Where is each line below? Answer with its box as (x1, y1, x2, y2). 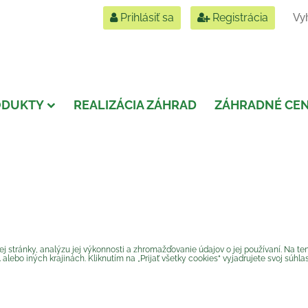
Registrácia (210, 11, 268, 24)
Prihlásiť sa (118, 11, 174, 24)
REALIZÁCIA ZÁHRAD (74, 97, 197, 112)
